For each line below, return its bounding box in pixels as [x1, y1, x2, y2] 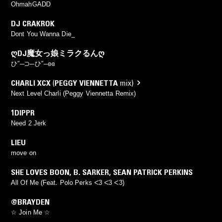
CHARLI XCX [11, 77, 51, 88]
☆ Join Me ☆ [11, 208, 51, 216]
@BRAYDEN [11, 196, 50, 207]
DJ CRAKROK [11, 18, 55, 28]
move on [11, 149, 36, 157]
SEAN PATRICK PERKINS [113, 166, 193, 177]
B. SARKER [73, 166, 109, 177]
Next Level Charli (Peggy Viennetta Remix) [11, 89, 136, 97]
